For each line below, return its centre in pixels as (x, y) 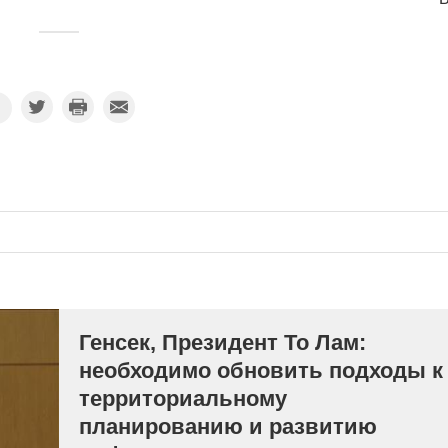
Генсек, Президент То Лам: (222, 342)
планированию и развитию (228, 426)
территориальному (183, 398)
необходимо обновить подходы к (261, 370)
